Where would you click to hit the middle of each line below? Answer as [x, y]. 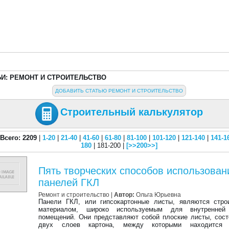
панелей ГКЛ [69, 182]
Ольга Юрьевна [159, 194]
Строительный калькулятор [132, 112]
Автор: [124, 194]
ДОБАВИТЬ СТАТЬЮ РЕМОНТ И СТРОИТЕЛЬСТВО [119, 91]
